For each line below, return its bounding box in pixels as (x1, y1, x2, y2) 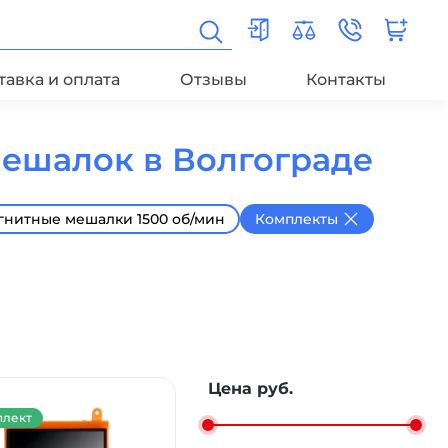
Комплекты (255, 210, 338, 228)
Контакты (306, 70, 387, 89)
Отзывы (179, 70, 247, 89)
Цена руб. (208, 379, 293, 398)
